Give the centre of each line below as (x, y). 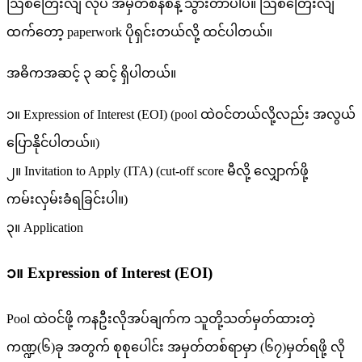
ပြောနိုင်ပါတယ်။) (53, 142)
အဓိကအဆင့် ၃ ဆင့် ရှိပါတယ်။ (91, 73)
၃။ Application (45, 227)
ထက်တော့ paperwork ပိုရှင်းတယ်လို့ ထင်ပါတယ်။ (139, 32)
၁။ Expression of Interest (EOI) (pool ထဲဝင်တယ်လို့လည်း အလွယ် (181, 114)
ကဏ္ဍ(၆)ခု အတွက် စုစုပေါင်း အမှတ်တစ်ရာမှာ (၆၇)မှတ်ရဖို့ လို (176, 347)
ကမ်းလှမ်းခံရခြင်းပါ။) (67, 199)
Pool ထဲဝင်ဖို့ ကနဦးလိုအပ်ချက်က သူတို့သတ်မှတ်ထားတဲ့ (161, 319)
